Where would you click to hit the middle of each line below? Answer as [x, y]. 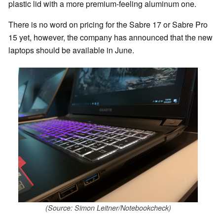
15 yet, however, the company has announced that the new [110, 37]
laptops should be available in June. [71, 50]
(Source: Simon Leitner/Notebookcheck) [108, 208]
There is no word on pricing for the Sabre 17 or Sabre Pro [108, 25]
